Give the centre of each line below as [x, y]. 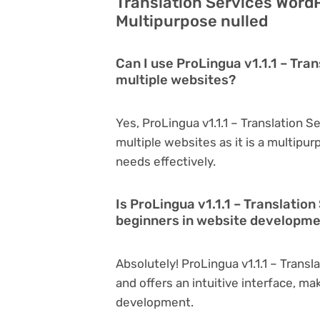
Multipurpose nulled [192, 21]
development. [155, 302]
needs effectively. [166, 161]
